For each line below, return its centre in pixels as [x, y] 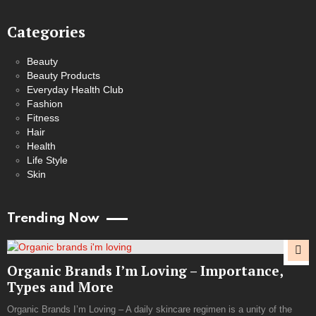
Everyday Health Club [75, 89]
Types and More [60, 286]
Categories [46, 31]
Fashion [45, 103]
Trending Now [53, 218]
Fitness [43, 117]
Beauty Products [63, 75]
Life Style [47, 160]
